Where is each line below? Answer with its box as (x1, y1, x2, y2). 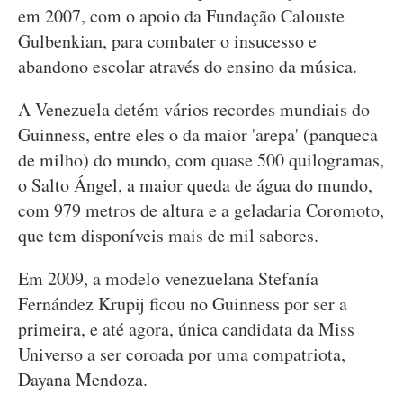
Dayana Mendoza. (18, 367, 148, 391)
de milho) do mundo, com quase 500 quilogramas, (18, 148, 384, 172)
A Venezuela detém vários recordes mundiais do (18, 97, 370, 121)
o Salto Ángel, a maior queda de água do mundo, (18, 173, 372, 197)
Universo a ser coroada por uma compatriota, (18, 342, 345, 366)
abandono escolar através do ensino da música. (18, 54, 357, 78)
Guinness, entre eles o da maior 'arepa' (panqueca (18, 122, 378, 147)
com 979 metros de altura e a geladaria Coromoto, (18, 198, 384, 222)
